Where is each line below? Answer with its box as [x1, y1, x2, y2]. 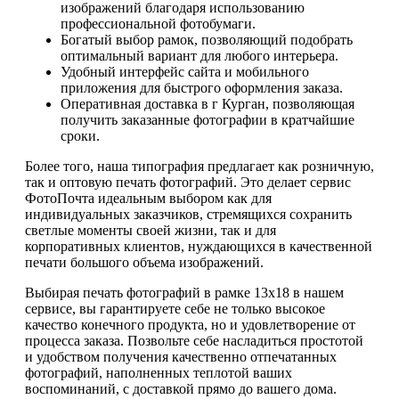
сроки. [61, 128, 100, 144]
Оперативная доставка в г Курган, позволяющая [61, 96, 354, 112]
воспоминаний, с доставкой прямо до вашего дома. [25, 381, 337, 397]
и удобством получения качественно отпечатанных [25, 349, 337, 365]
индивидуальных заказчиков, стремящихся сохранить [25, 207, 352, 223]
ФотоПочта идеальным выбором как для [25, 191, 272, 207]
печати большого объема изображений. [25, 255, 264, 271]
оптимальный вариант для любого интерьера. [61, 48, 338, 64]
